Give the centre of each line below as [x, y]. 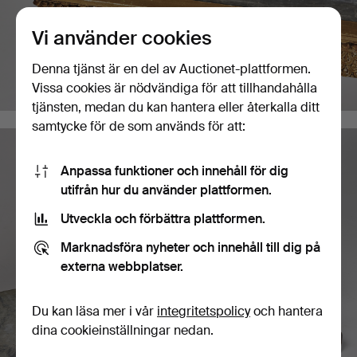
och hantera [286, 311]
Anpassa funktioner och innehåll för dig [175, 171]
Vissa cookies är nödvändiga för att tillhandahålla [175, 88]
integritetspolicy [204, 311]
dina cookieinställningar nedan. [123, 330]
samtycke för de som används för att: [139, 126]
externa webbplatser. [122, 266]
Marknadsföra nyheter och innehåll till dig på [190, 247]
